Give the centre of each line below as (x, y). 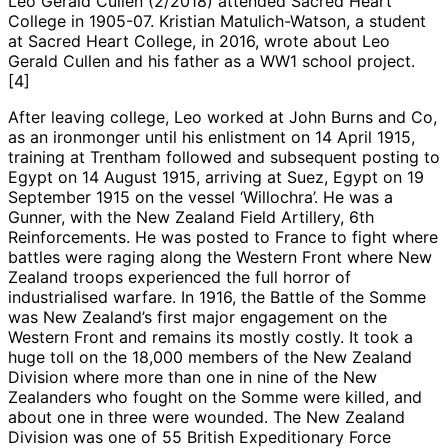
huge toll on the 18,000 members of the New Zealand (210, 356)
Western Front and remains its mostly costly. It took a (210, 336)
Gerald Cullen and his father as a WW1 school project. (211, 60)
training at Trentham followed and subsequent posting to (224, 156)
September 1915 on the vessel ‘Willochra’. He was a (200, 196)
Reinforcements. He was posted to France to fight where (223, 236)
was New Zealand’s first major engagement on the (197, 316)
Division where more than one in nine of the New (192, 376)
